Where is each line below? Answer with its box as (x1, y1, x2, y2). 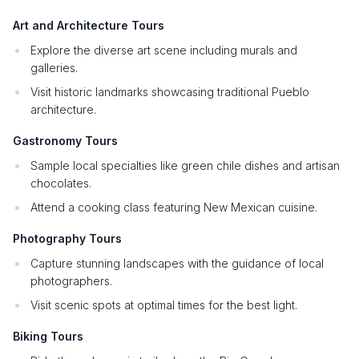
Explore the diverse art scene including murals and (30, 43, 297, 57)
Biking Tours (13, 329, 83, 343)
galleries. (30, 61, 78, 75)
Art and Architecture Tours (13, 18, 164, 32)
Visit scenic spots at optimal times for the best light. (30, 298, 297, 312)
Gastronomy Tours (13, 134, 118, 147)
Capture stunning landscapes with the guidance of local (30, 256, 324, 270)
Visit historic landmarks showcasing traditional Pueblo (30, 85, 309, 99)
